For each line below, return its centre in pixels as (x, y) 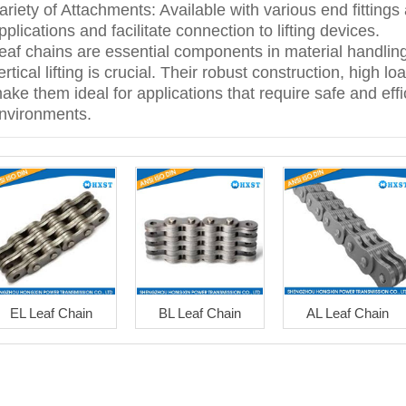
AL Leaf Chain (348, 314)
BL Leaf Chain (199, 314)
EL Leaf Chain (52, 314)
